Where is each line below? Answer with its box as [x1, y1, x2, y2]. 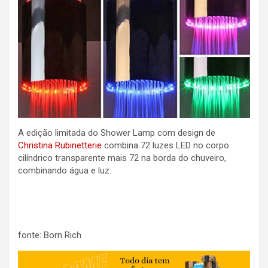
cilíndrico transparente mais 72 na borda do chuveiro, [18, 152, 226, 163]
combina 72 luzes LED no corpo [102, 139, 229, 151]
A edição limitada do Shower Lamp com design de [18, 127, 218, 138]
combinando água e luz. [18, 165, 111, 176]
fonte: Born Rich [18, 229, 81, 240]
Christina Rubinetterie [18, 139, 102, 151]
